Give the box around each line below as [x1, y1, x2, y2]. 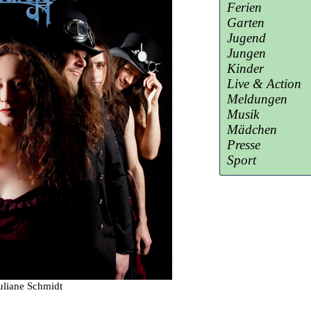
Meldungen [227, 92, 287, 106]
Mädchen [227, 122, 277, 137]
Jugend [227, 31, 266, 45]
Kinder [227, 61, 264, 76]
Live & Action [227, 76, 301, 91]
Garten [227, 15, 264, 30]
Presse [227, 137, 260, 152]
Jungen [227, 46, 266, 60]
